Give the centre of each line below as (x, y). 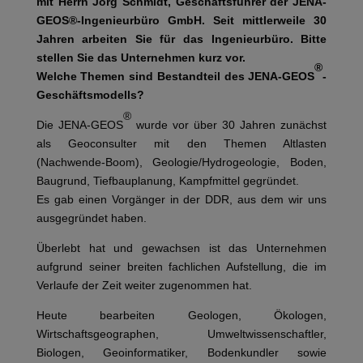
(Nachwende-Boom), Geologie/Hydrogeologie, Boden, (181, 162)
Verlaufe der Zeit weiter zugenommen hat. (144, 285)
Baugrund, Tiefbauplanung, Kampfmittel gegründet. (167, 180)
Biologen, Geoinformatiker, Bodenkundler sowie (181, 352)
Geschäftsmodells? (90, 94)
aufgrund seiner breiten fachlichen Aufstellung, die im (181, 266)
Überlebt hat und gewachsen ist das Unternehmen (181, 248)
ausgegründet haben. (91, 218)
